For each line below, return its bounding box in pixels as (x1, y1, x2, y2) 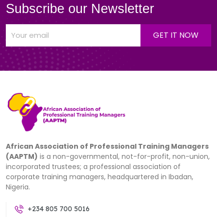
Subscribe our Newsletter (6, 1, 154, 16)
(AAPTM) (6, 152, 38, 162)
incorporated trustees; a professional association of (6, 162, 181, 172)
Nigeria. (6, 182, 30, 192)
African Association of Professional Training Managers (6, 141, 209, 152)
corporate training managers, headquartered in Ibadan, (6, 172, 193, 182)
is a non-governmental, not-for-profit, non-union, (38, 152, 210, 162)
